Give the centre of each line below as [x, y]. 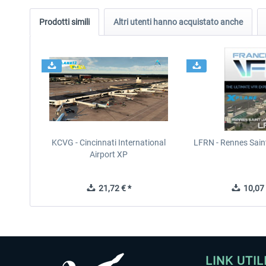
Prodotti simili [64, 22]
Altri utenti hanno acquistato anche [178, 22]
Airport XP [109, 154]
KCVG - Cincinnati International [109, 142]
